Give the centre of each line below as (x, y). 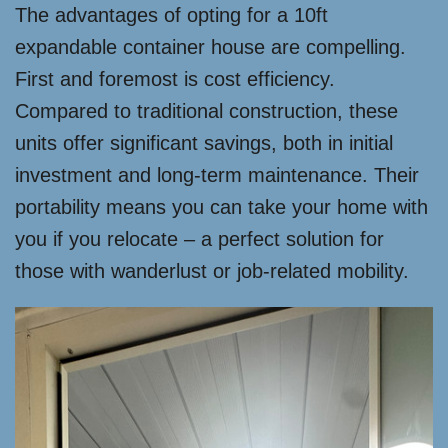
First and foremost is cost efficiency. (175, 79)
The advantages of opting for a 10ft (171, 15)
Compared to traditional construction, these (206, 111)
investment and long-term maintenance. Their (217, 175)
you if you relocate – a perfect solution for (199, 239)
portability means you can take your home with (221, 207)
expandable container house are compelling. (210, 47)
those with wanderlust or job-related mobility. (212, 271)
